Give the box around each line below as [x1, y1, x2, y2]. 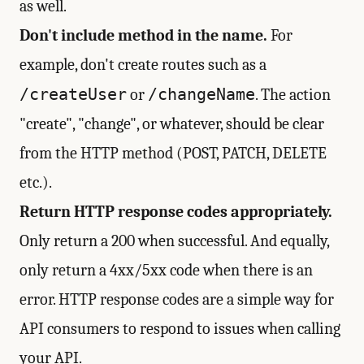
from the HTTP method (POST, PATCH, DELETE [19, 144, 327, 162]
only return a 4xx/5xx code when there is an [19, 261, 313, 279]
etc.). [19, 173, 52, 192]
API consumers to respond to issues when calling [19, 319, 340, 338]
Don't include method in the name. [19, 26, 267, 45]
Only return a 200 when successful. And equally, [19, 232, 329, 250]
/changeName [148, 84, 255, 104]
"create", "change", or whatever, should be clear [19, 115, 324, 133]
